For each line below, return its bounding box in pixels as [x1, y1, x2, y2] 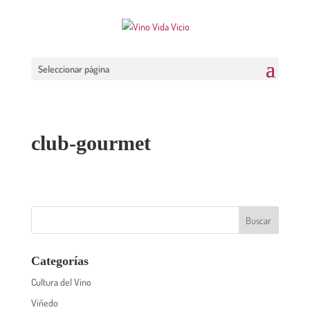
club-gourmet [30, 131, 151, 154]
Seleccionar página [37, 63, 109, 75]
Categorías [30, 254, 89, 268]
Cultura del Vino [30, 276, 91, 288]
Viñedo [30, 297, 58, 309]
